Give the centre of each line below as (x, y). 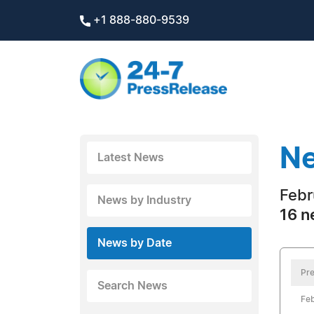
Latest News (131, 158)
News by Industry (144, 200)
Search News (132, 286)
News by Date (135, 243)
